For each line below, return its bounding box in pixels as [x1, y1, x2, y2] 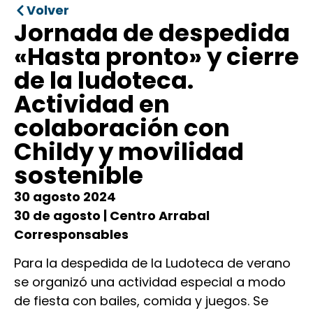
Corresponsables [14, 225, 129, 243]
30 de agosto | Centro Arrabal [14, 206, 210, 224]
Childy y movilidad [14, 134, 244, 168]
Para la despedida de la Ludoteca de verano [14, 254, 291, 272]
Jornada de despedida [14, 15, 290, 50]
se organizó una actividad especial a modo [14, 273, 286, 291]
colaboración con [14, 110, 230, 145]
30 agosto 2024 [14, 187, 116, 205]
